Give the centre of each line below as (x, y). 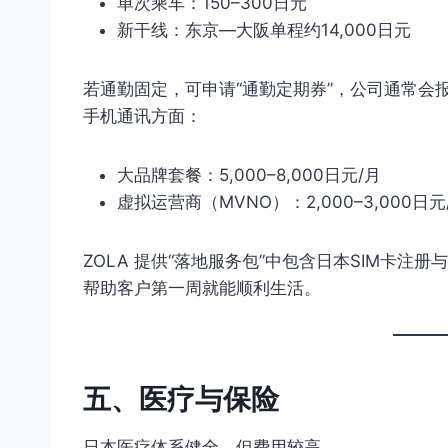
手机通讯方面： (142, 115)
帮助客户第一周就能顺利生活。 (202, 287)
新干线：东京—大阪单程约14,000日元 (264, 29)
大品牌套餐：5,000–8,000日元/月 (249, 174)
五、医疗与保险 (181, 398)
